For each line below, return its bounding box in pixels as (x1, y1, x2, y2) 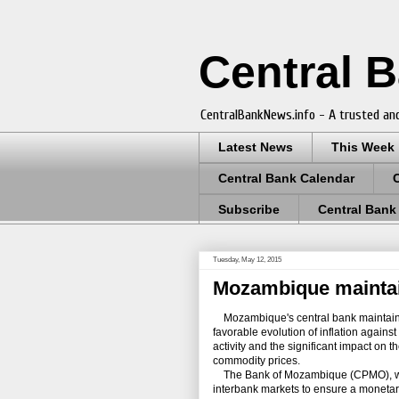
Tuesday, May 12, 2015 (213, 256, 281, 265)
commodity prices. (213, 354, 300, 368)
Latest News (218, 140, 293, 155)
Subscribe (218, 201, 280, 216)
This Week (331, 140, 395, 155)
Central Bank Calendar (218, 171, 354, 186)
